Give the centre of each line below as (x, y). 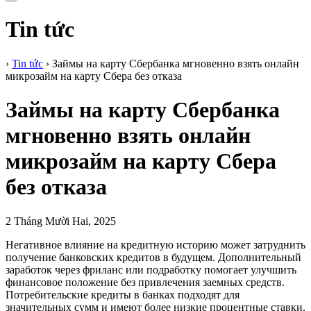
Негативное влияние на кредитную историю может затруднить (155, 244)
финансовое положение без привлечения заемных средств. (145, 282)
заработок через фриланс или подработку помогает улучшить (151, 269)
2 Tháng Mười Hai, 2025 (61, 221)
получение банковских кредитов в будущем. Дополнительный (153, 257)
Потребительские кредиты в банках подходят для (123, 294)
